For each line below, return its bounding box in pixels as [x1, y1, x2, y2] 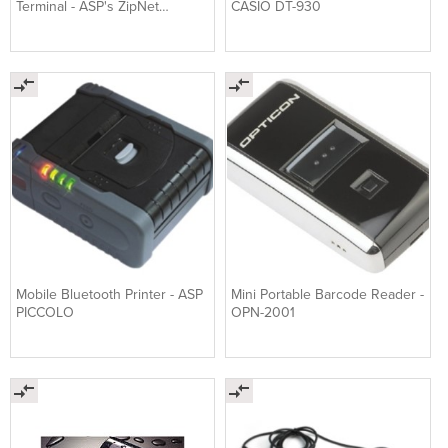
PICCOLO [16, 304, 74, 322]
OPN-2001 [231, 304, 296, 322]
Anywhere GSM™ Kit [16, 15, 137, 33]
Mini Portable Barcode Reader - [231, 286, 425, 304]
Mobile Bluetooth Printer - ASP [16, 286, 203, 304]
